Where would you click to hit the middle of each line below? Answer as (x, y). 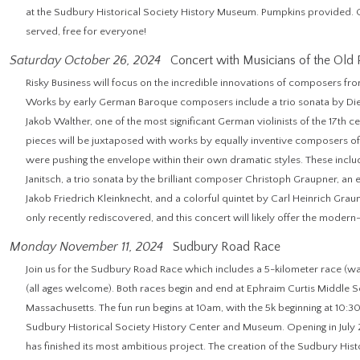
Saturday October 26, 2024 (85, 60)
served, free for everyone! (86, 31)
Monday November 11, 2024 (86, 247)
